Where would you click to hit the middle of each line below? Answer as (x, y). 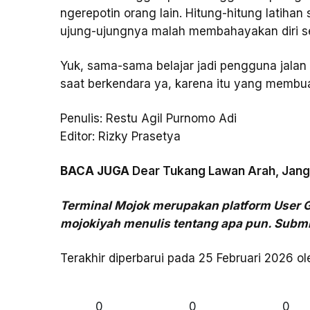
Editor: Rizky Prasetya (121, 136)
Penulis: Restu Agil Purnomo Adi (149, 118)
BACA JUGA (97, 171)
